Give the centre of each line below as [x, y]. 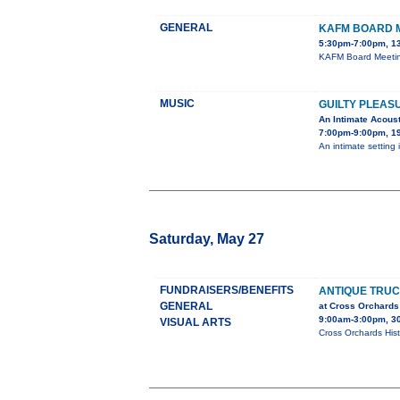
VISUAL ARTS [196, 323]
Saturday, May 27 [207, 239]
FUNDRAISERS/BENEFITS [227, 291]
